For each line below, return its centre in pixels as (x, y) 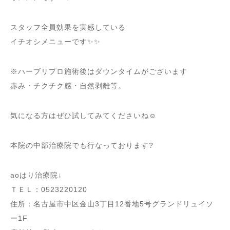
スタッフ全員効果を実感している (68, 27)
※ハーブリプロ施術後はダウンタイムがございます (99, 71)
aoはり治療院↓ (36, 175)
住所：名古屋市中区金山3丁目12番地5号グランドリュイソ (112, 204)
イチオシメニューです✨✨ (55, 41)
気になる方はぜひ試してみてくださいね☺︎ (83, 115)
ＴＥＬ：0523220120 (49, 189)
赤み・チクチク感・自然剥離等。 (68, 85)
